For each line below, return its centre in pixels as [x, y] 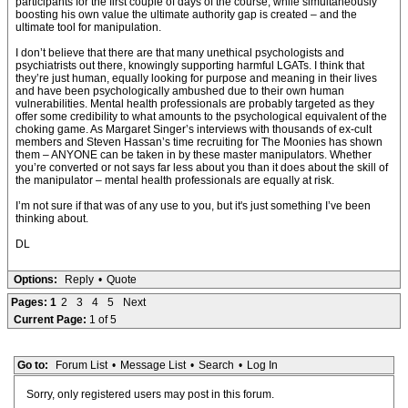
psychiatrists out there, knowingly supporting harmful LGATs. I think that [190, 66]
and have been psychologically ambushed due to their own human [180, 91]
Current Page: [51, 320]
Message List [153, 365]
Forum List [81, 365]
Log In [262, 365]
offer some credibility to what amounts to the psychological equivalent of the [201, 117]
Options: [36, 280]
